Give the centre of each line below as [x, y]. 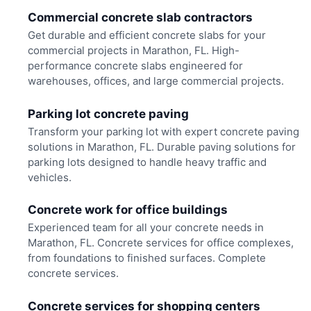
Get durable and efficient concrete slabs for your [146, 35]
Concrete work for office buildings [127, 210]
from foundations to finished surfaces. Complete [146, 258]
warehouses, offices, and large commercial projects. [155, 81]
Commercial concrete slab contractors [140, 18]
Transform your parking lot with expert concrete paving [163, 131]
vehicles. [49, 177]
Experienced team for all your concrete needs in [145, 228]
